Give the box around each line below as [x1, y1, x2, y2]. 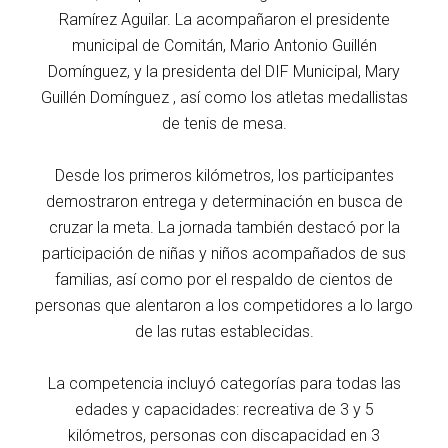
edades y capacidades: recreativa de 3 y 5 [74, 399, 374, 419]
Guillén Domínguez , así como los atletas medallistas [40, 87, 408, 107]
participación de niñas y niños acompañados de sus [42, 243, 406, 263]
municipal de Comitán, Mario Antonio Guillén [71, 35, 377, 55]
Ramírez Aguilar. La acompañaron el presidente [58, 9, 390, 29]
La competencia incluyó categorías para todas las [47, 373, 401, 393]
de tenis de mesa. [161, 113, 287, 133]
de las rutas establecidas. [134, 321, 314, 341]
